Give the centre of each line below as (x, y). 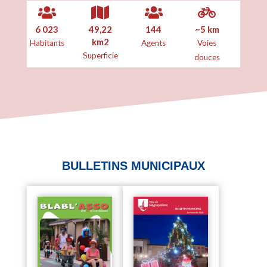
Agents (154, 43)
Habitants (47, 43)
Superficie (100, 55)
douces (207, 57)
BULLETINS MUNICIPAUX (133, 166)
